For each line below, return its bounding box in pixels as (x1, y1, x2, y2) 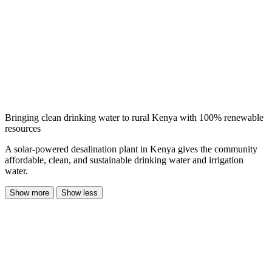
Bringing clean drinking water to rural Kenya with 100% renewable (5, 112, 263, 123)
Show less (61, 188, 98, 198)
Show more (10, 188, 49, 198)
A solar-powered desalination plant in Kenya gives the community (5, 144, 257, 155)
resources (5, 123, 41, 134)
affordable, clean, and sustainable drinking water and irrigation (5, 155, 243, 166)
